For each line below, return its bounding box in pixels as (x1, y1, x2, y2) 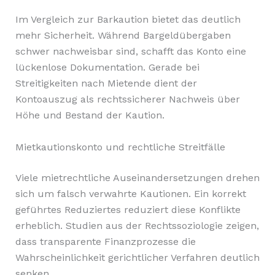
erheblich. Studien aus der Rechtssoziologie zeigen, (15, 219, 259, 231)
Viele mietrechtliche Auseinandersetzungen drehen (15, 171, 260, 184)
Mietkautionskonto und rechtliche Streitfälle (15, 141, 225, 153)
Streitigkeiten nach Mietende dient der (15, 77, 197, 90)
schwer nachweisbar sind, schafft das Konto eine (15, 45, 246, 58)
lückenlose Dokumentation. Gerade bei (15, 61, 199, 74)
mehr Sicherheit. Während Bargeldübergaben (15, 29, 231, 42)
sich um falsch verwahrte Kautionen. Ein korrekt (15, 187, 246, 199)
